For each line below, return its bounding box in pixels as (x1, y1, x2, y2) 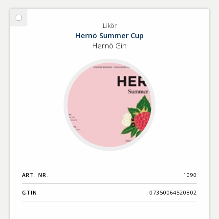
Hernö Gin (92, 41, 127, 51)
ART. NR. (22, 171, 48, 178)
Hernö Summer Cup (75, 30, 144, 41)
